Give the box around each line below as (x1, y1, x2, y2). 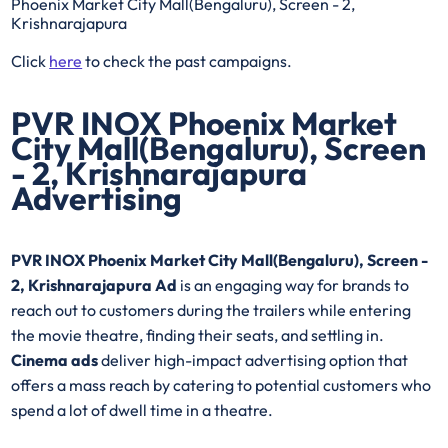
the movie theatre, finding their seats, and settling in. (11, 325, 385, 346)
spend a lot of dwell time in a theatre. (11, 400, 274, 421)
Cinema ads (11, 350, 99, 371)
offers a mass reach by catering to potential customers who (11, 375, 432, 396)
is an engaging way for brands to (177, 275, 410, 296)
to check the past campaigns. (82, 50, 293, 71)
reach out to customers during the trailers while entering (11, 300, 412, 321)
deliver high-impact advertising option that (98, 350, 409, 371)
